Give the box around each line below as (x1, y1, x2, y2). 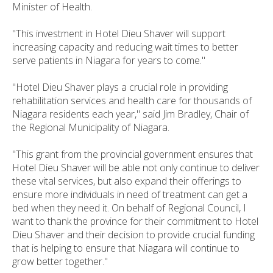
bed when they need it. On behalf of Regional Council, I (12, 200, 246, 214)
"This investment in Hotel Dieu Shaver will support (12, 26, 225, 40)
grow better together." (12, 254, 108, 268)
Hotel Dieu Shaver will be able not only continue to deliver (12, 160, 260, 174)
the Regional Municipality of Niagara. (12, 120, 169, 134)
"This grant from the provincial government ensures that (12, 147, 253, 161)
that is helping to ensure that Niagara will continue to (12, 241, 239, 255)
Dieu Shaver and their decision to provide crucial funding (12, 227, 255, 241)
